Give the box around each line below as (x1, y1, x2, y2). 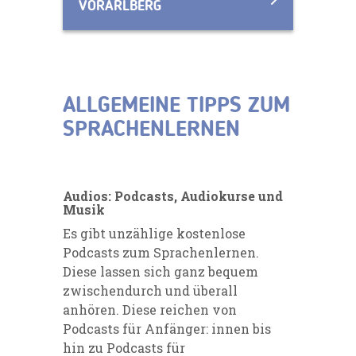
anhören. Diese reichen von (63, 300, 237, 318)
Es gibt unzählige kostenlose (63, 224, 246, 242)
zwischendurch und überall (63, 281, 238, 299)
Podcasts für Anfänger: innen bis (63, 319, 271, 337)
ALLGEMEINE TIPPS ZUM (63, 95, 290, 118)
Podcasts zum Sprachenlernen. (63, 243, 259, 261)
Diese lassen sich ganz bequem (63, 262, 258, 280)
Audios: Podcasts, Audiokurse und (63, 187, 283, 204)
